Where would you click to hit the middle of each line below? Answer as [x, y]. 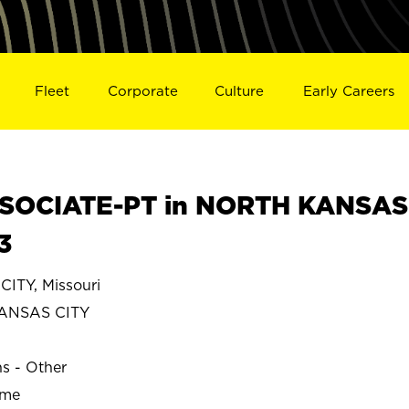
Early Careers [349, 90]
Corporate [142, 90]
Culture [240, 90]
